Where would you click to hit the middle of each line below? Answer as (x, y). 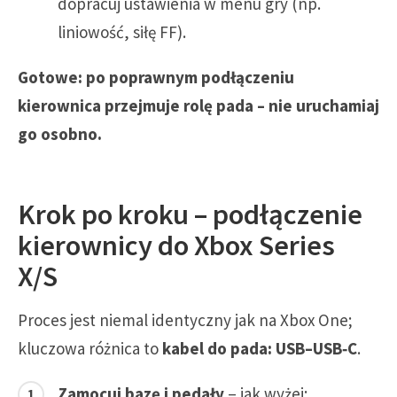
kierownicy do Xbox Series (176, 245)
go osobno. (60, 134)
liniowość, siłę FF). (122, 32)
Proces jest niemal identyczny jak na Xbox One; (185, 319)
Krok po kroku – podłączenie (190, 214)
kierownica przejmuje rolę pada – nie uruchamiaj (198, 106)
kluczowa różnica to (90, 348)
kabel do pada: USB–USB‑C (260, 348)
